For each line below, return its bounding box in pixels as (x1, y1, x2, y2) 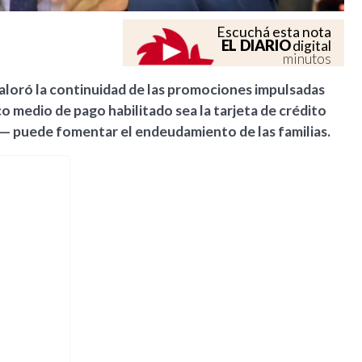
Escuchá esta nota (217, 23, 332, 41)
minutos (283, 50, 332, 68)
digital (290, 37, 332, 55)
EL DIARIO (221, 36, 291, 55)
